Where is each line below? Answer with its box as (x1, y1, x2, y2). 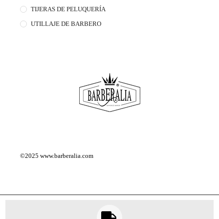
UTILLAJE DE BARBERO (31, 20, 102, 27)
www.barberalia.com (40, 152, 94, 159)
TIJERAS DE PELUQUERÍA (31, 5, 106, 13)
